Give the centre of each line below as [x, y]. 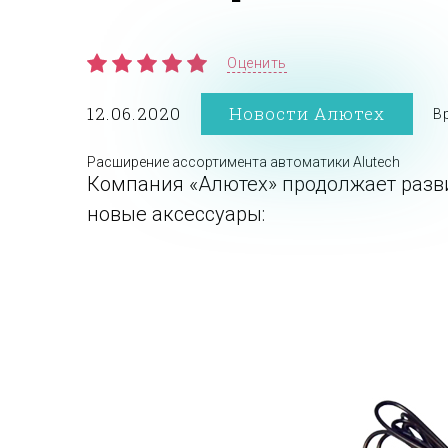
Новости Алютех [307, 113]
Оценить [257, 63]
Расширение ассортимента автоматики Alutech [243, 162]
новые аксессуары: [176, 214]
